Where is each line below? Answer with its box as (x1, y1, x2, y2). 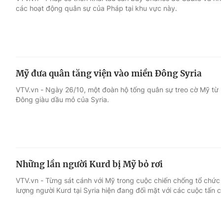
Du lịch (137, 62, 164, 72)
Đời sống (137, 43, 172, 53)
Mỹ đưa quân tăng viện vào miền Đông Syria (16, 68, 202, 79)
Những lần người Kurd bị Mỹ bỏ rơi (16, 159, 163, 170)
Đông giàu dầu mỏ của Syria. (16, 95, 109, 104)
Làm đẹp (137, 80, 172, 90)
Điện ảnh (16, 62, 51, 72)
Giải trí (16, 43, 42, 53)
